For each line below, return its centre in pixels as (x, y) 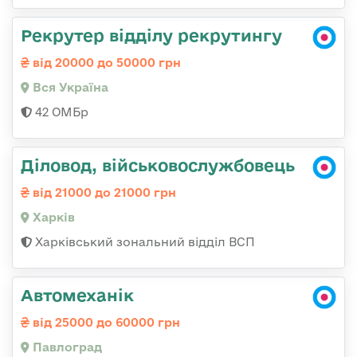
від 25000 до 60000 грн (105, 323)
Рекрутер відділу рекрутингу (151, 35)
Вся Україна (69, 88)
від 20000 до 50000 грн (105, 63)
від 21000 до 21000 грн (103, 193)
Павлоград (66, 347)
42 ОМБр (60, 112)
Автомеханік (77, 295)
